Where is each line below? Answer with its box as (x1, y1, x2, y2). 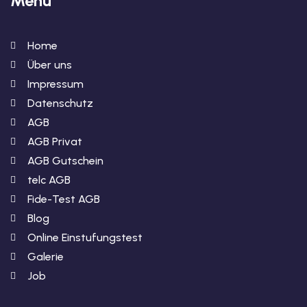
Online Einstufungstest (27, 230, 143, 244)
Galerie (27, 249, 64, 263)
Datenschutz (27, 96, 93, 110)
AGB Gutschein (27, 153, 103, 167)
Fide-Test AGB (27, 192, 100, 206)
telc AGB (27, 173, 71, 186)
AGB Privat (27, 134, 82, 148)
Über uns (27, 58, 72, 71)
